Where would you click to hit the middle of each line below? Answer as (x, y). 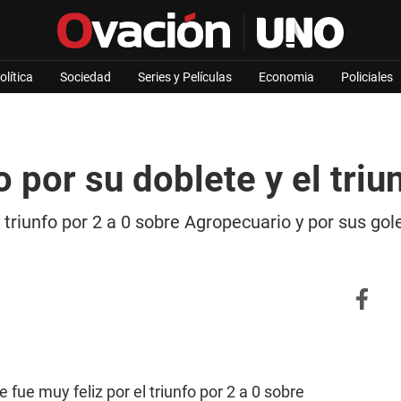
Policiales (367, 77)
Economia (286, 77)
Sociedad (85, 77)
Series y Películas (185, 77)
